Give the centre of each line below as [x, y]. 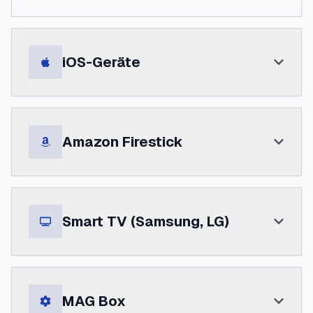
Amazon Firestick [123, 142]
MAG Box [94, 301]
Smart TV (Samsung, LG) [146, 221]
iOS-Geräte [101, 62]
